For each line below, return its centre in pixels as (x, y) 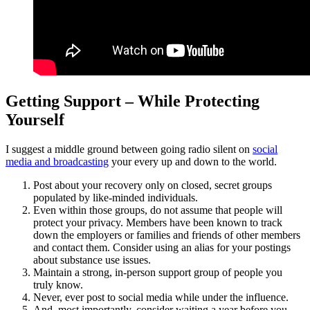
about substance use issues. (92, 260)
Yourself (35, 120)
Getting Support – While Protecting (133, 101)
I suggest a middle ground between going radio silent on (129, 149)
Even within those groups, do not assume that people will (158, 210)
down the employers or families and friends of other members (167, 235)
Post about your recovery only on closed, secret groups (153, 185)
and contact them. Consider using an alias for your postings (162, 248)
